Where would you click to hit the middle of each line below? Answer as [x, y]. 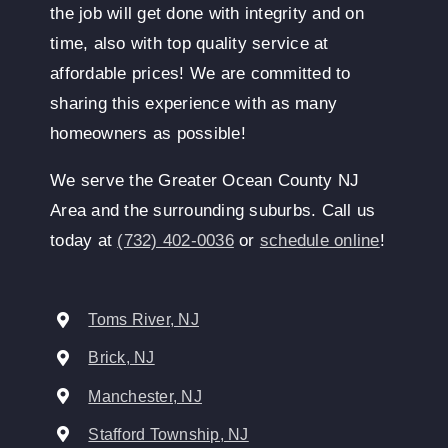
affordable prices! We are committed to [200, 74]
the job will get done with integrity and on [207, 14]
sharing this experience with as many [194, 104]
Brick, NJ [121, 358]
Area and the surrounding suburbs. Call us [213, 211]
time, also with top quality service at [189, 44]
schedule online [319, 241]
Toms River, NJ [143, 320]
